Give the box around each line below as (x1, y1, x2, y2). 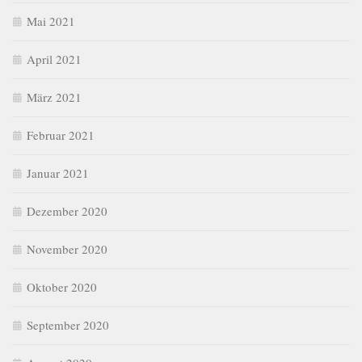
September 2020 (27, 317, 109, 334)
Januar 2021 (27, 165, 89, 182)
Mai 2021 (27, 13, 75, 30)
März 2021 (27, 89, 82, 106)
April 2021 (27, 51, 82, 68)
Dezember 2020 (27, 203, 107, 220)
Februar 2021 (27, 127, 95, 144)
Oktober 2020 (27, 279, 97, 296)
